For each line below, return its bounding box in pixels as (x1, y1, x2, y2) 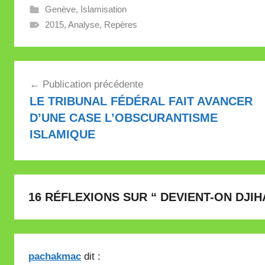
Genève (44, 4, 76, 14)
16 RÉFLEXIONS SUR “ (28, 190, 160, 203)
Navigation (14, 62, 92, 80)
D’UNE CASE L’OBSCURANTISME (29, 111, 218, 125)
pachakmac (28, 250, 81, 262)
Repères (104, 19, 137, 30)
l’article (14, 104, 66, 122)
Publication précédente (42, 79, 143, 91)
